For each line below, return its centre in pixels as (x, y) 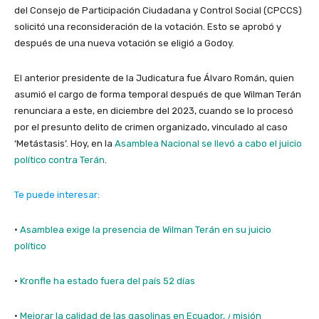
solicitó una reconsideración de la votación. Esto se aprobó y (148, 26)
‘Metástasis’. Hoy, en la (64, 143)
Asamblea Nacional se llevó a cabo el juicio (208, 143)
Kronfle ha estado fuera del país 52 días (108, 281)
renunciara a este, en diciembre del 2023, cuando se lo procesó (154, 110)
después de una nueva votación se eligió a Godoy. (125, 43)
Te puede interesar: (57, 194)
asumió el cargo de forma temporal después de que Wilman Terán (158, 94)
